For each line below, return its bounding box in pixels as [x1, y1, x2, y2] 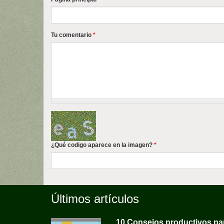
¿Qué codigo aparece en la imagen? [51, 141, 154, 148]
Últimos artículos [51, 192, 139, 205]
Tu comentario [51, 31, 93, 38]
